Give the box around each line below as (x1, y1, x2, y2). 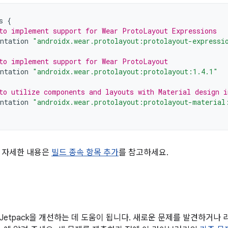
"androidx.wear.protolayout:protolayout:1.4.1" (33, 67, 218, 76)
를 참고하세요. (119, 148, 168, 158)
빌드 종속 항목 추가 (51, 148, 119, 158)
